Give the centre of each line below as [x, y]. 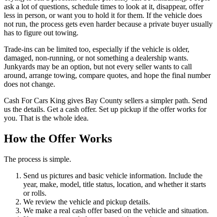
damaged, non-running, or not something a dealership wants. [96, 58]
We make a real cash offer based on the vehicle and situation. [116, 211]
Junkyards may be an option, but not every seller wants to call [98, 67]
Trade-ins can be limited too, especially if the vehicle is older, [97, 49]
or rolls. [35, 193]
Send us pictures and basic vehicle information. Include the [113, 176]
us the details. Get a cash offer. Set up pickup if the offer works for [105, 109]
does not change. [30, 84]
